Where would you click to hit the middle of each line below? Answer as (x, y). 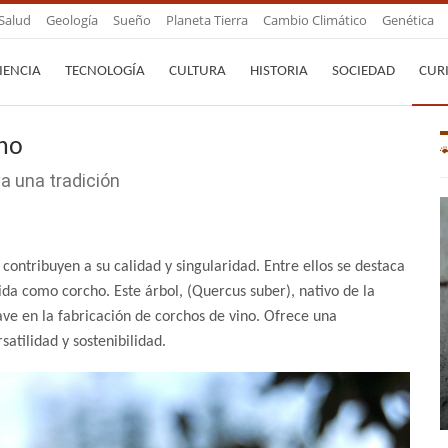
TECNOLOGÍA (105, 71)
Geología (72, 20)
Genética (408, 20)
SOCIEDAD (363, 71)
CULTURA (197, 71)
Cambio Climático (315, 20)
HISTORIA (279, 71)
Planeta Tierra (207, 20)
